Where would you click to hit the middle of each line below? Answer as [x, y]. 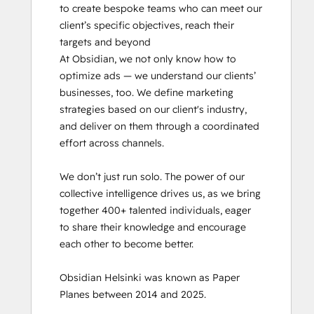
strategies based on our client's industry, [153, 109]
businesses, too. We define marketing [146, 93]
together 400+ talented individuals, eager [155, 210]
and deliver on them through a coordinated [159, 126]
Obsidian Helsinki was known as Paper [150, 278]
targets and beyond [105, 42]
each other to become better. [127, 244]
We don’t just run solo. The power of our [152, 177]
